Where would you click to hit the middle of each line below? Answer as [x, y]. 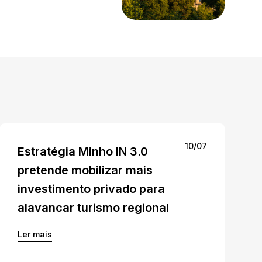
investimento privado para [91, 189]
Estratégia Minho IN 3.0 [83, 151]
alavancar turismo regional [93, 208]
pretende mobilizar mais [85, 170]
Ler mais [35, 234]
